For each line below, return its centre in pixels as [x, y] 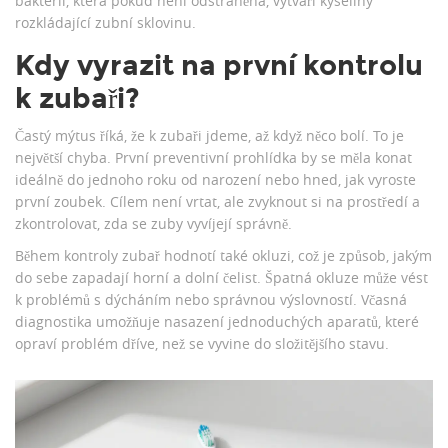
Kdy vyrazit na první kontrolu [219, 66]
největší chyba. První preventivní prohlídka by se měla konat [213, 158]
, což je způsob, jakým [361, 256]
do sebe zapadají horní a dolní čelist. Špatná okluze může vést [221, 278]
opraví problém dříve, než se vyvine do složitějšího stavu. [202, 344]
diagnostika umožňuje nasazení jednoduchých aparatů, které [217, 322]
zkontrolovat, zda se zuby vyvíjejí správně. [153, 224]
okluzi [271, 256]
